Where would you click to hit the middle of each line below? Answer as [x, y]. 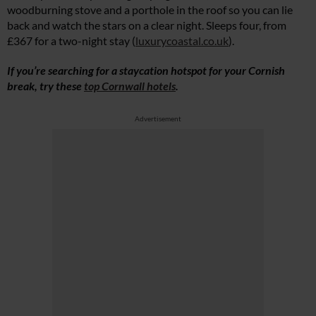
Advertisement [158, 119]
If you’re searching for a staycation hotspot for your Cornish [146, 71]
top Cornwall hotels [130, 86]
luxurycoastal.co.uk [182, 41]
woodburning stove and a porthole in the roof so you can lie [150, 10]
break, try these [45, 86]
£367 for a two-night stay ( [71, 41]
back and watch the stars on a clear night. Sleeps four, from [147, 25]
